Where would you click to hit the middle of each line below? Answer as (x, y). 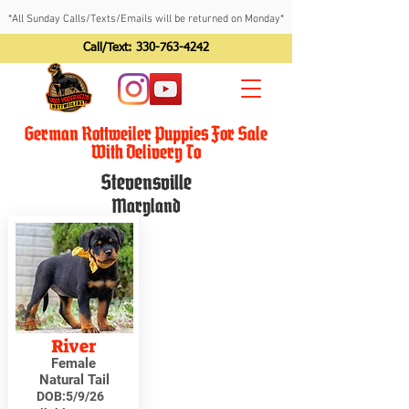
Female (73, 363)
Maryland (146, 205)
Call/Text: (110, 48)
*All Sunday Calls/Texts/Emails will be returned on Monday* (146, 19)
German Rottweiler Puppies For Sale (146, 133)
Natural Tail (74, 380)
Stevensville (146, 183)
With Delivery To (146, 152)
